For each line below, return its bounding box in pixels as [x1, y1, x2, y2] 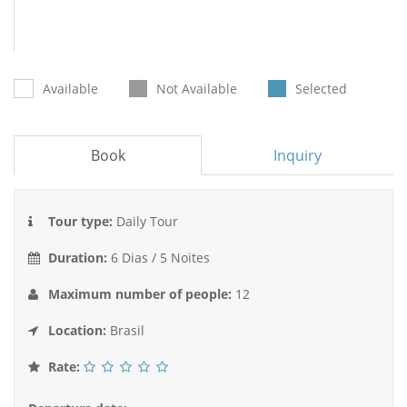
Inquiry [273, 145, 322, 166]
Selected [295, 80, 347, 98]
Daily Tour [116, 213, 178, 231]
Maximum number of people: [48, 285, 235, 303]
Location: [48, 322, 110, 340]
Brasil [110, 322, 144, 340]
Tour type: [48, 213, 116, 231]
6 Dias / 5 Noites [111, 249, 210, 267]
